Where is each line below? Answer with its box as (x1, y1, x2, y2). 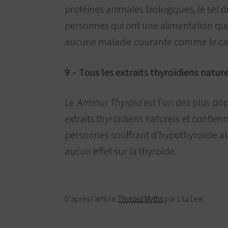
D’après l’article (65, 193, 118, 204)
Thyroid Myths (118, 193, 163, 204)
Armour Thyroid (76, 96, 142, 109)
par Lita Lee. (163, 193, 205, 204)
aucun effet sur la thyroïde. (65, 145, 177, 158)
